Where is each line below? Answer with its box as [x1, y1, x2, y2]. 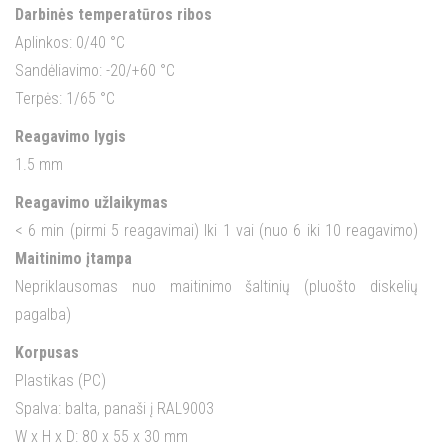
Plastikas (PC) [15, 371, 106, 391]
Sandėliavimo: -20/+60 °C [15, 61, 175, 81]
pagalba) [15, 305, 71, 325]
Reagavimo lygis [15, 127, 126, 147]
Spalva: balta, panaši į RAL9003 [15, 399, 214, 419]
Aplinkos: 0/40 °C [15, 33, 125, 53]
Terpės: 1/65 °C [15, 89, 115, 109]
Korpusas [15, 343, 79, 363]
